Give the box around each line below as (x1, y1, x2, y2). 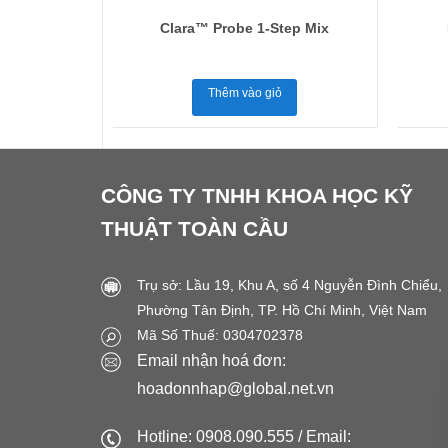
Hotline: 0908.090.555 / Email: (136, 427, 351, 445)
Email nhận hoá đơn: (136, 352, 286, 369)
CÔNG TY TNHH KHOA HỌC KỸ (100, 183, 413, 207)
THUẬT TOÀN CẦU (100, 216, 288, 240)
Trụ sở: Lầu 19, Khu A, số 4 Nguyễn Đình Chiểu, (136, 276, 442, 293)
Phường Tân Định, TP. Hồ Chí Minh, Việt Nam (136, 301, 427, 318)
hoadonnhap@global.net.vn (136, 380, 334, 397)
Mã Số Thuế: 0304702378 (136, 326, 303, 343)
